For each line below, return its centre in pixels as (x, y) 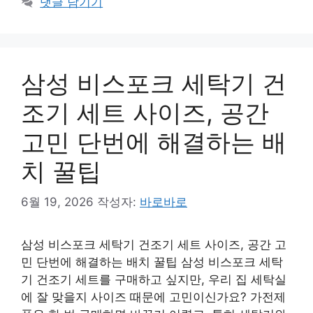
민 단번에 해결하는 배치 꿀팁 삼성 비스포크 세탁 (152, 262)
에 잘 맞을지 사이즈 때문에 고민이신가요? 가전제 (153, 297)
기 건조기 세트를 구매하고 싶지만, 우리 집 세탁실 (154, 279)
